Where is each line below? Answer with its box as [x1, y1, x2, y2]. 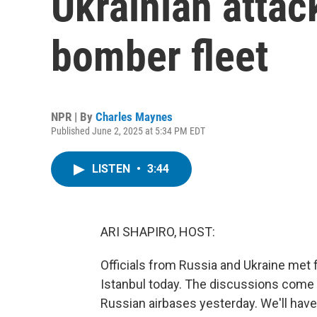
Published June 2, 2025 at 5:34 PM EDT [51, 125, 205, 137]
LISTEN [92, 162, 133, 175]
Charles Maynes [96, 110, 173, 124]
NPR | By [51, 110, 96, 124]
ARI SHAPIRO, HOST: [100, 224, 215, 239]
